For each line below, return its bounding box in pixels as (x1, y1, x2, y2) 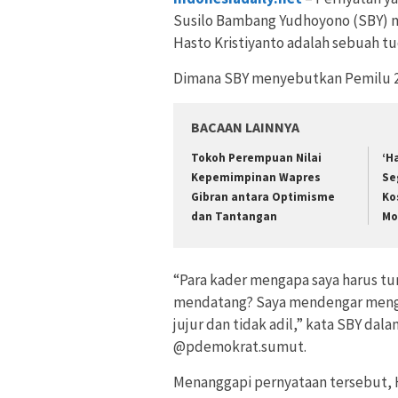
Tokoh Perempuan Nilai (191, 149, 322, 165)
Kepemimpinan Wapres (191, 169, 321, 185)
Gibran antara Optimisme (191, 188, 335, 204)
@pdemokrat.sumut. (173, 337, 306, 357)
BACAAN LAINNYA (191, 117, 299, 136)
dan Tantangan (191, 208, 277, 224)
